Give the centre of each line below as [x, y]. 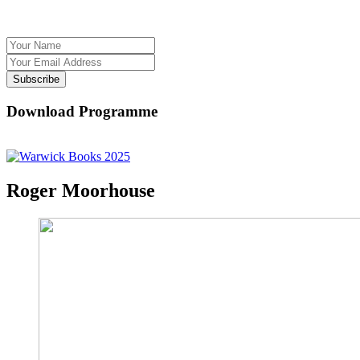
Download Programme [82, 111]
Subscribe [36, 79]
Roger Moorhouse [81, 191]
